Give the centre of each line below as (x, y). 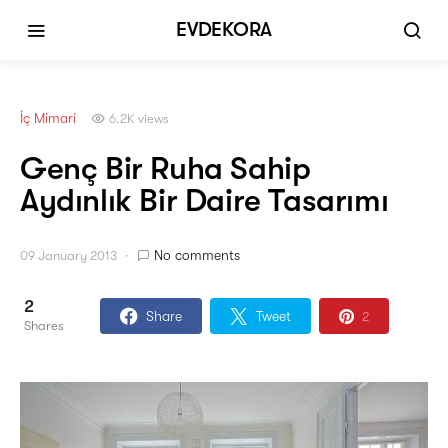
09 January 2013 (68, 255)
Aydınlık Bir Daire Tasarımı (204, 200)
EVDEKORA (224, 29)
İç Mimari (48, 118)
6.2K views (139, 118)
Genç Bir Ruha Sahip (165, 168)
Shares (44, 325)
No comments (197, 255)
